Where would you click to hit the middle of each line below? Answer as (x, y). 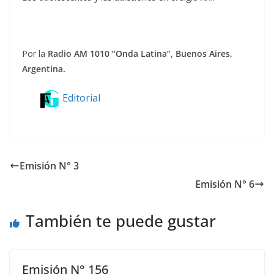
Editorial (81, 98)
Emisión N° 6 (225, 184)
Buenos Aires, (204, 54)
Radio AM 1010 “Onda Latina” (109, 54)
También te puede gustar (121, 220)
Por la (35, 54)
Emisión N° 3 (49, 165)
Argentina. (44, 69)
